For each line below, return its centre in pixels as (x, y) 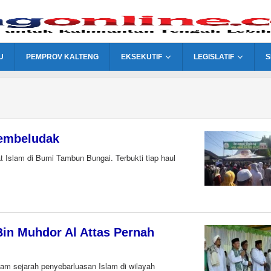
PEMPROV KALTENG (62, 57)
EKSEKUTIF (142, 57)
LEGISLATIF (214, 57)
